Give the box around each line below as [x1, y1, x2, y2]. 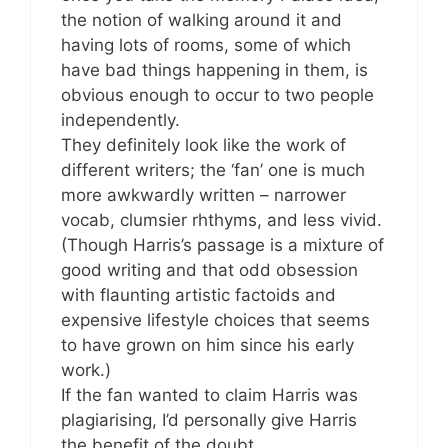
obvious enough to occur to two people [61, 84, 374, 105]
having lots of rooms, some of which [61, 34, 351, 55]
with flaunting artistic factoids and [61, 284, 336, 305]
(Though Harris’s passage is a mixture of [61, 234, 384, 255]
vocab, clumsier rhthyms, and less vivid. [61, 209, 382, 230]
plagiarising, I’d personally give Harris [61, 409, 357, 430]
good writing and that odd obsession [61, 259, 358, 280]
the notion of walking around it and [61, 9, 342, 30]
